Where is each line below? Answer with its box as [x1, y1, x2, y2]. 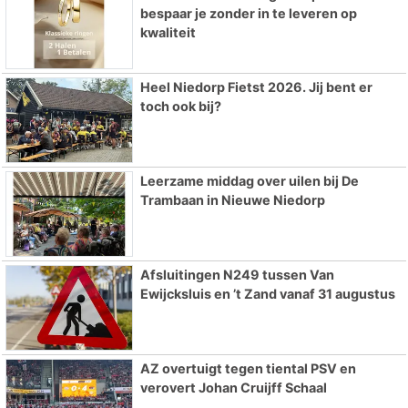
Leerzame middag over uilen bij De [139, 173, 359, 189]
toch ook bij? [139, 98, 221, 115]
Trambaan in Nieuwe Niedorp [139, 192, 325, 209]
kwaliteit [139, 24, 196, 40]
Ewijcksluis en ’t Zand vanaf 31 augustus [139, 286, 395, 302]
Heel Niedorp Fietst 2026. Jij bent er [139, 79, 372, 96]
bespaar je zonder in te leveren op [139, 5, 357, 21]
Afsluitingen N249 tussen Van [139, 267, 334, 283]
